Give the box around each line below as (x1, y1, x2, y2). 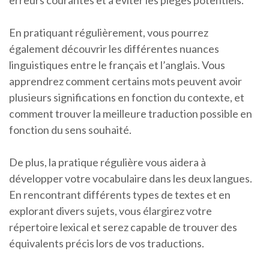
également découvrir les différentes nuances (9, 42, 219, 56)
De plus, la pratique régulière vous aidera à (9, 156, 206, 169)
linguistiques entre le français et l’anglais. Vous (9, 58, 225, 72)
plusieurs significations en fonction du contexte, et (9, 91, 244, 104)
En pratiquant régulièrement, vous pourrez (9, 26, 208, 40)
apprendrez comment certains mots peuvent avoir (9, 74, 242, 88)
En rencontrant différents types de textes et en (9, 188, 231, 202)
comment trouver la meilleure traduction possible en (9, 107, 252, 121)
